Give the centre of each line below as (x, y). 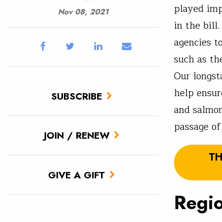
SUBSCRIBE (77, 96)
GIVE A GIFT (77, 175)
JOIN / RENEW (77, 136)
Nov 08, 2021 (83, 12)
